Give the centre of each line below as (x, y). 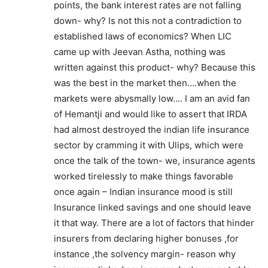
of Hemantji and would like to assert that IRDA (150, 114)
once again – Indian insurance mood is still (143, 192)
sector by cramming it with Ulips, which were (149, 145)
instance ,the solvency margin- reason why (145, 254)
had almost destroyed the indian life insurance (152, 130)
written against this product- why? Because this (155, 67)
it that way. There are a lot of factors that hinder (154, 223)
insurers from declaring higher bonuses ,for (146, 238)
